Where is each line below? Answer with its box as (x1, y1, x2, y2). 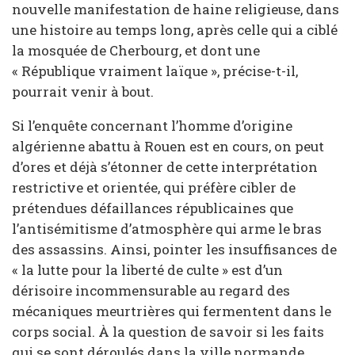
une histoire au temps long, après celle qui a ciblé (12, 20, 338, 39)
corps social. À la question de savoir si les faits (12, 323, 324, 342)
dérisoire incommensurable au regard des (12, 281, 290, 300)
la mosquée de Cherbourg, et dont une (12, 40, 260, 59)
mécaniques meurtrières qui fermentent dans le (12, 302, 331, 321)
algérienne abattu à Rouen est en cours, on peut (12, 137, 324, 156)
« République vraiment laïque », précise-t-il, (12, 61, 298, 80)
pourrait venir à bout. (12, 82, 154, 101)
